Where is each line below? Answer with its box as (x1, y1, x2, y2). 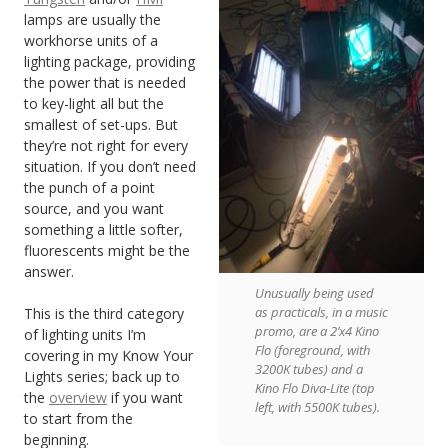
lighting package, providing (24, 51, 195, 71)
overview (49, 387, 107, 407)
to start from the (24, 408, 133, 428)
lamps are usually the (24, 9, 161, 29)
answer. (24, 261, 74, 281)
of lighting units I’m (24, 324, 146, 344)
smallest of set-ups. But (24, 114, 178, 134)
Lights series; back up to (24, 366, 180, 386)
